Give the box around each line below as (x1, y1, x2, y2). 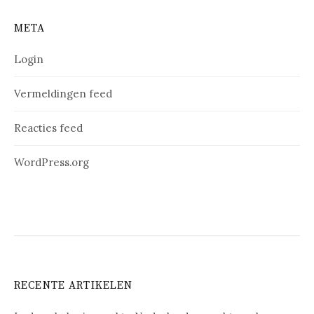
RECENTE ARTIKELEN (14, 278, 133, 292)
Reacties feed (14, 121, 83, 135)
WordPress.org (14, 155, 89, 169)
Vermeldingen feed (14, 86, 112, 100)
